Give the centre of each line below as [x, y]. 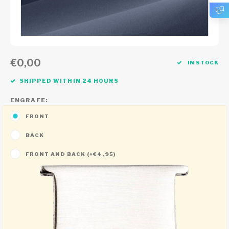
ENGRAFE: [29, 100]
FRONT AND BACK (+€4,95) [71, 154]
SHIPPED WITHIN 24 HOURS [69, 81]
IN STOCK [202, 62]
